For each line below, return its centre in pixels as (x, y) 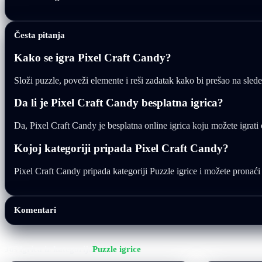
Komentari (35, 209)
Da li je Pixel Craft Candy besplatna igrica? (119, 103)
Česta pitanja (39, 35)
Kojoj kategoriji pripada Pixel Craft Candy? (121, 148)
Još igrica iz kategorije (49, 249)
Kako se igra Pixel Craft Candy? (93, 57)
